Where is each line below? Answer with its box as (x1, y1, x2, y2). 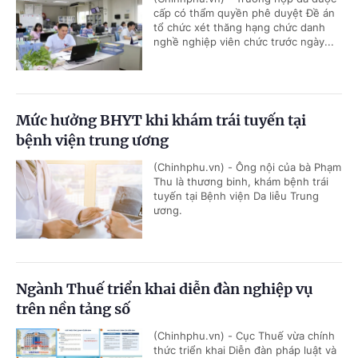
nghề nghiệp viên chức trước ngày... (153, 35, 334, 49)
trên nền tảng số (16, 300, 130, 319)
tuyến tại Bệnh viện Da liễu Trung (153, 189, 319, 203)
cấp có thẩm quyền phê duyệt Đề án (153, 6, 335, 20)
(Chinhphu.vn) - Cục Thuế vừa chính (153, 329, 335, 343)
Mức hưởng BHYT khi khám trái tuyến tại (16, 111, 306, 130)
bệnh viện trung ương (16, 131, 169, 150)
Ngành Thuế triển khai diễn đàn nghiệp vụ (16, 280, 313, 299)
